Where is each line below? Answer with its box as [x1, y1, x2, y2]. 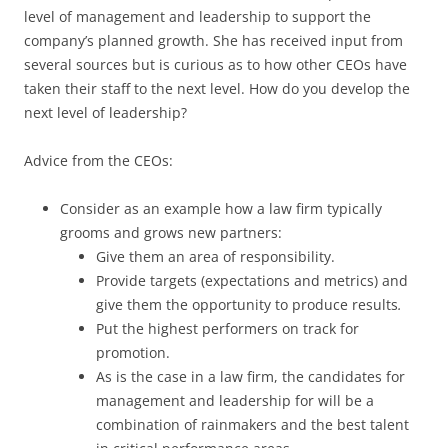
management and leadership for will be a [96, 390, 374, 410]
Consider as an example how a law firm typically [60, 198, 382, 218]
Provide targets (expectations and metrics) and [96, 270, 408, 290]
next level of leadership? [24, 102, 187, 122]
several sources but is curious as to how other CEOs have [24, 54, 407, 74]
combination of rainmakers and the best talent [96, 414, 409, 434]
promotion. [96, 342, 170, 362]
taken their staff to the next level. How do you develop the [24, 78, 410, 98]
